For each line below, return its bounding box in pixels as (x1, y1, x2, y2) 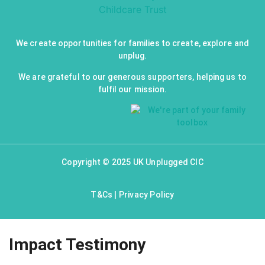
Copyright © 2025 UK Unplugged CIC (62, 157, 203, 167)
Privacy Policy (118, 190, 174, 200)
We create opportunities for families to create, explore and (16, 38, 249, 49)
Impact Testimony (9, 235, 146, 255)
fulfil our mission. (98, 84, 167, 94)
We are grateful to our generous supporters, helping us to (18, 72, 247, 82)
